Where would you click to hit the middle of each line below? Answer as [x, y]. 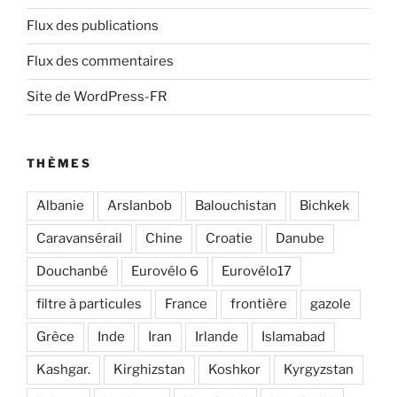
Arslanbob [140, 206]
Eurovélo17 [257, 272]
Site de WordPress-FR [97, 97]
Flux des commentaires [100, 62]
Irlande [217, 337]
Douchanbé [72, 272]
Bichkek [324, 206]
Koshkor [234, 370]
